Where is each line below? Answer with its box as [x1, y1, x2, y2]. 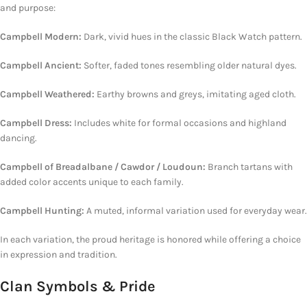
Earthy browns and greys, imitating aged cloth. [97, 88, 296, 101]
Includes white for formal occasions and [74, 117, 248, 130]
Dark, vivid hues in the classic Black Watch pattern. [84, 31, 302, 43]
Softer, [84, 60, 112, 72]
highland [248, 117, 286, 130]
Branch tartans [206, 161, 274, 173]
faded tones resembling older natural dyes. [112, 60, 297, 72]
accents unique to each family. [51, 176, 184, 188]
